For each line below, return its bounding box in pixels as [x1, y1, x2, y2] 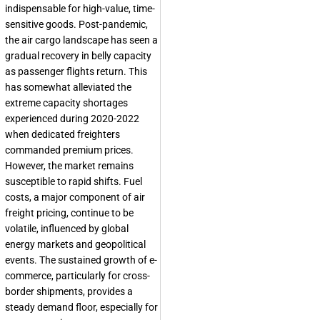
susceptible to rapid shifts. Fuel [5, 176, 142, 188]
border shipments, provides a [5, 286, 133, 298]
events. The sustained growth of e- [5, 254, 157, 266]
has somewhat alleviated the [5, 81, 131, 94]
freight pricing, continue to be [5, 207, 134, 219]
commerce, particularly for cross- [5, 270, 150, 282]
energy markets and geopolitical [5, 239, 146, 251]
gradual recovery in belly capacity [5, 50, 151, 62]
